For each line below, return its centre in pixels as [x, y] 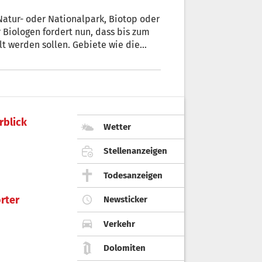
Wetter [117, 127]
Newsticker [125, 200]
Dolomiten [125, 248]
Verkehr [119, 224]
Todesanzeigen [133, 175]
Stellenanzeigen [135, 151]
